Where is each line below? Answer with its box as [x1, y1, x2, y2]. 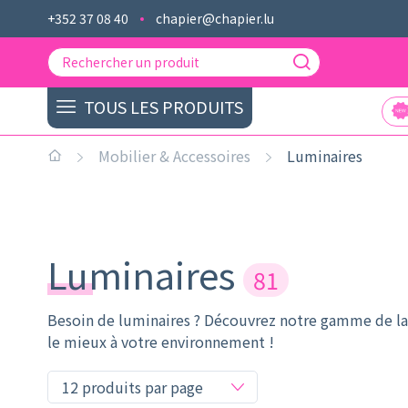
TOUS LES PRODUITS [80, 94, 243, 118]
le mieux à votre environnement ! [47, 331, 274, 352]
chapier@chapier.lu [156, 9, 274, 27]
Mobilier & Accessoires [98, 145, 250, 167]
